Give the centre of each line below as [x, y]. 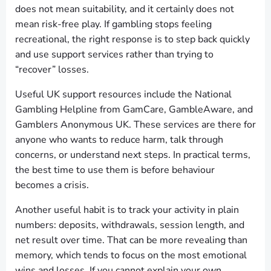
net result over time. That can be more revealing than [131, 240]
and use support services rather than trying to [114, 54]
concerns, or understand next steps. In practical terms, [133, 155]
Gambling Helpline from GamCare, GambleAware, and [134, 109]
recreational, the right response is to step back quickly [132, 39]
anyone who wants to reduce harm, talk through [119, 140]
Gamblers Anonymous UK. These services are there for [135, 125]
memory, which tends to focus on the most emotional [131, 255]
